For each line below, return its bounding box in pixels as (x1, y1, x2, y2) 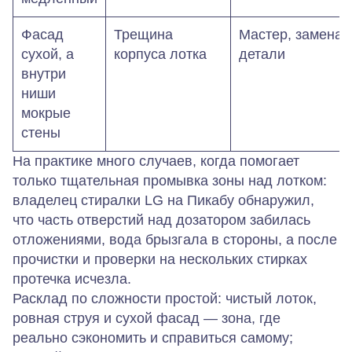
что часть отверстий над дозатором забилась (13, 212, 310, 228)
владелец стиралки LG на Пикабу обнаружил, (13, 192, 314, 208)
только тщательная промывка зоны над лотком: (13, 173, 327, 189)
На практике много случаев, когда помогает (13, 153, 299, 169)
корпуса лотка (114, 46, 207, 62)
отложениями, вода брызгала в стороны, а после (13, 232, 337, 247)
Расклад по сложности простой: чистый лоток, (13, 291, 317, 306)
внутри (21, 66, 66, 82)
